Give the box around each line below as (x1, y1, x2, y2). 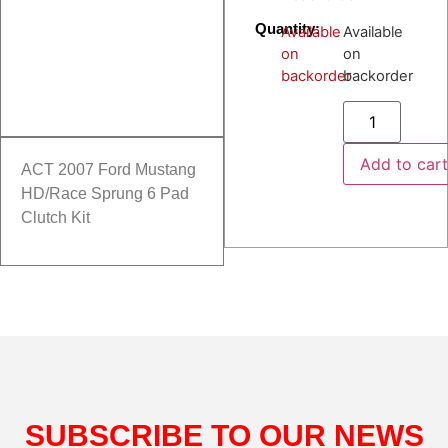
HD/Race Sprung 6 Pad (21, 185, 189, 203)
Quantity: (255, 19, 320, 37)
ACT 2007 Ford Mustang (21, 161, 196, 179)
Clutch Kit (21, 209, 90, 227)
